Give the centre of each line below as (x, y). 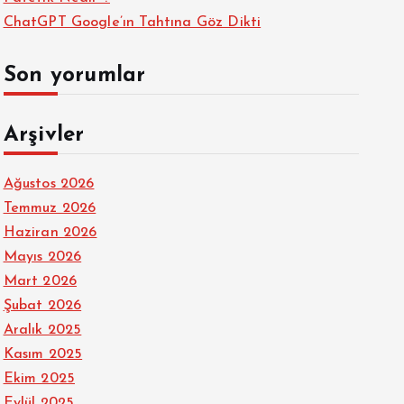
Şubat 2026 (42, 306)
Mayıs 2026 (42, 257)
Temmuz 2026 (50, 208)
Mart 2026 (40, 281)
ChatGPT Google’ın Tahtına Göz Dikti (132, 23)
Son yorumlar (74, 76)
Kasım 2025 (43, 354)
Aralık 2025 (42, 330)
